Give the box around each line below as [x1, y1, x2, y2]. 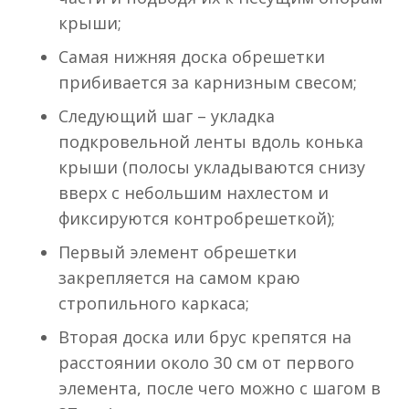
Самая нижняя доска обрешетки [58, 46, 325, 68]
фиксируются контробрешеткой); [58, 207, 335, 230]
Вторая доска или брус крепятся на [58, 326, 351, 349]
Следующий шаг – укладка [58, 105, 275, 128]
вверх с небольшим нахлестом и [58, 182, 329, 204]
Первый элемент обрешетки [58, 241, 297, 264]
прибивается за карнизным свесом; [58, 71, 357, 94]
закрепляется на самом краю [58, 267, 300, 289]
